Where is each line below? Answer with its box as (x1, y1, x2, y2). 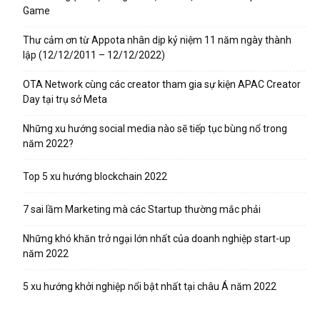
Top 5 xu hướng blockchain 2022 (23, 170, 167, 182)
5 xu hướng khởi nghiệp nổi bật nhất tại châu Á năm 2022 (23, 280, 276, 292)
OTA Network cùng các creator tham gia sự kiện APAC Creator (23, 78, 301, 90)
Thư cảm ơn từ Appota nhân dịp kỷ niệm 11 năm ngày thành (23, 34, 291, 46)
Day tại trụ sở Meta (23, 93, 107, 105)
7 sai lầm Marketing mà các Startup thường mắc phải (23, 203, 261, 215)
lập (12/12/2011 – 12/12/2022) (23, 49, 165, 61)
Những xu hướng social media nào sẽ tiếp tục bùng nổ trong (23, 122, 287, 134)
